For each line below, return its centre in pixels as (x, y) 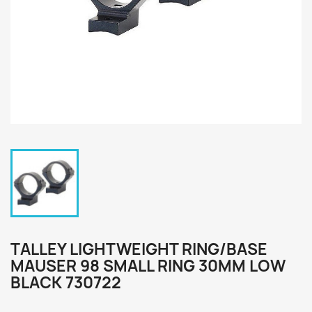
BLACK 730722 (66, 283)
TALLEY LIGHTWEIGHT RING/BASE (139, 249)
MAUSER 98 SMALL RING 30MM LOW (148, 266)
